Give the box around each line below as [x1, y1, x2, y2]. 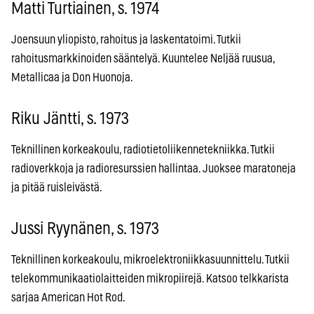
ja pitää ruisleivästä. [11, 181, 104, 193]
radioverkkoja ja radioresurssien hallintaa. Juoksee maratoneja [11, 162, 296, 175]
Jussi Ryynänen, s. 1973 [11, 220, 159, 238]
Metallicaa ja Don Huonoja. [11, 71, 135, 83]
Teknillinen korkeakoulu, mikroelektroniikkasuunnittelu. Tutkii [11, 253, 289, 266]
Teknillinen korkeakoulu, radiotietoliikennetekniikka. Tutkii [11, 143, 275, 156]
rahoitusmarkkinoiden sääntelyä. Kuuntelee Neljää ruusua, [11, 52, 275, 64]
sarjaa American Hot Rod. [11, 291, 127, 303]
